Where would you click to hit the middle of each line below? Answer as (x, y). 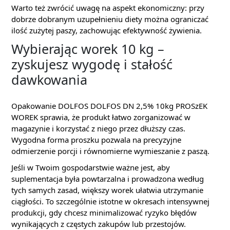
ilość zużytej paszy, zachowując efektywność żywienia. (107, 30)
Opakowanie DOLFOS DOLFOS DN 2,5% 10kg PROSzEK (109, 106)
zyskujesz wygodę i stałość (92, 64)
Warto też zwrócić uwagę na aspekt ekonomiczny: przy (108, 8)
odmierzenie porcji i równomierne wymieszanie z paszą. (110, 151)
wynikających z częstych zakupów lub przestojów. (99, 224)
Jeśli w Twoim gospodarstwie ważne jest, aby (91, 167)
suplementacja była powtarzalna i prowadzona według (108, 179)
